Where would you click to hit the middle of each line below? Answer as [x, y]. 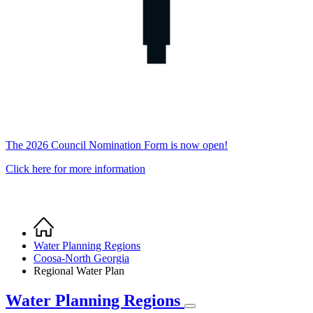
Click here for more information [75, 168]
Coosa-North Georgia [81, 258]
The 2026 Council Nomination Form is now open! [117, 145]
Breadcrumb [51, 240]
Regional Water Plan [79, 270]
